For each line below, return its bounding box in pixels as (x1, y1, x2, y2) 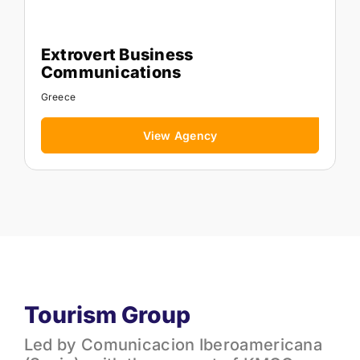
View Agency (142, 129, 218, 142)
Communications (40, 63, 182, 82)
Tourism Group (23, 301, 190, 329)
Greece (40, 91, 76, 103)
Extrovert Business (40, 45, 194, 64)
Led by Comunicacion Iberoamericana (23, 335, 323, 354)
